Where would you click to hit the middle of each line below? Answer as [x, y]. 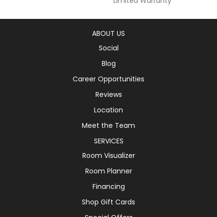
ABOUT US [108, 33]
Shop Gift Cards [108, 202]
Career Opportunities [108, 79]
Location [108, 110]
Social [108, 48]
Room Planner [108, 171]
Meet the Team [108, 125]
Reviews [108, 94]
